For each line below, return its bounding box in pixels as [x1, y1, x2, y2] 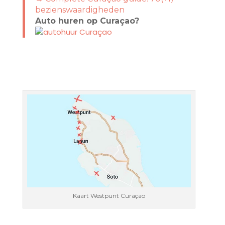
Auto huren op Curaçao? [35, 16, 142, 26]
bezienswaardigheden [35, 5, 125, 15]
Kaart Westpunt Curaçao [72, 191, 145, 199]
